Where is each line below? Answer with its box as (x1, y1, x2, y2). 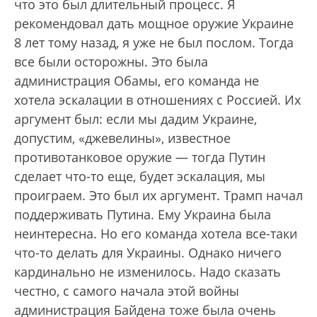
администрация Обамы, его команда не (14, 72, 259, 89)
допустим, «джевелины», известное (14, 129, 231, 146)
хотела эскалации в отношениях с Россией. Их (14, 91, 301, 108)
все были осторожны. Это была (14, 53, 208, 70)
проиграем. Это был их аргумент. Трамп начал (14, 187, 303, 204)
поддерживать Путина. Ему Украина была (14, 206, 271, 223)
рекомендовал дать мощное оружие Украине (14, 15, 294, 32)
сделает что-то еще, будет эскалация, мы (14, 168, 265, 185)
